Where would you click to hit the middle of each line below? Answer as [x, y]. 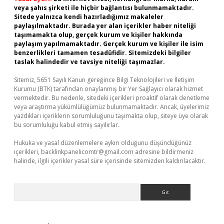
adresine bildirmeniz [163, 152]
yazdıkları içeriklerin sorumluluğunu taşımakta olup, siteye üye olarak [111, 116]
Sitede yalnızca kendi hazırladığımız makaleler [89, 17]
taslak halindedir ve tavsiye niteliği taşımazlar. [89, 62]
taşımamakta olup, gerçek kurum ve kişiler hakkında [98, 35]
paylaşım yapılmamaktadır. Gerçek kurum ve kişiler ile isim [109, 44]
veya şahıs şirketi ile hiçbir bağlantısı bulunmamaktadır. [104, 8]
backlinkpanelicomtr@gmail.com [87, 152]
